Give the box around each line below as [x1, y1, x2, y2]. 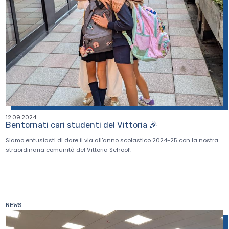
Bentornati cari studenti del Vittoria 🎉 [6, 120, 158, 130]
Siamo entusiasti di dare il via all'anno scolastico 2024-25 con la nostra [6, 136, 219, 145]
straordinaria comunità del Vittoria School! [6, 146, 131, 154]
